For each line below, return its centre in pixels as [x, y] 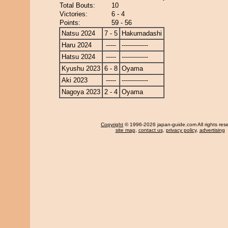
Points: [70, 23]
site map [125, 130]
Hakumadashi [142, 33]
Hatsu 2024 [78, 57]
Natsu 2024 [78, 33]
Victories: [74, 14]
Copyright [112, 124]
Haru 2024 [77, 45]
